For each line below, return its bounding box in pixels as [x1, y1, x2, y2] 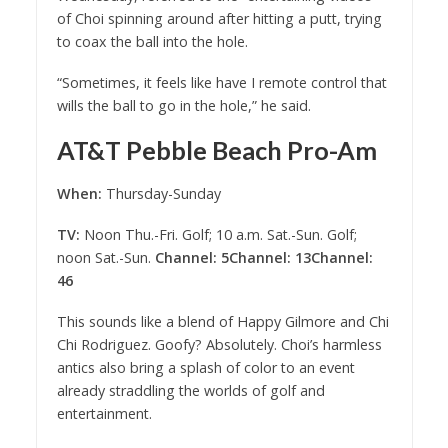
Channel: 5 [154, 248, 229, 268]
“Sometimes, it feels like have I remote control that [56, 73, 387, 93]
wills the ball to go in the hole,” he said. [56, 96, 311, 116]
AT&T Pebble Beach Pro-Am [56, 135, 377, 166]
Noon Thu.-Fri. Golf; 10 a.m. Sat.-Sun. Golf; [79, 225, 357, 245]
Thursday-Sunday [101, 184, 221, 204]
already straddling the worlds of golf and [56, 381, 325, 401]
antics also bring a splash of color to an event [56, 358, 355, 378]
